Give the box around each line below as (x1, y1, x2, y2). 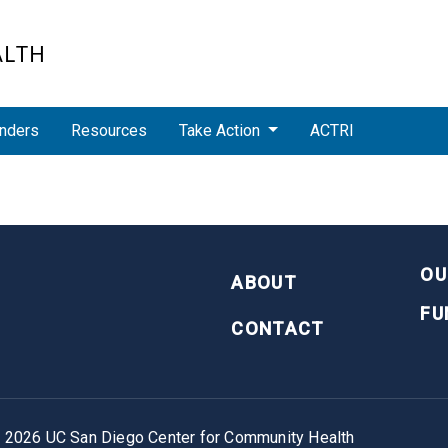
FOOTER (230, 258, 280, 278)
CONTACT (231, 318, 325, 340)
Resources (71, 121, 148, 141)
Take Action (179, 121, 261, 141)
